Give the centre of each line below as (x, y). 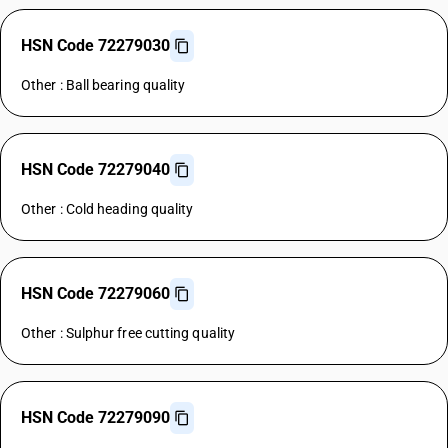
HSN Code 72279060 (95, 293)
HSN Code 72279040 (95, 169)
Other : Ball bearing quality (103, 85)
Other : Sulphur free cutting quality (128, 333)
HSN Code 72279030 (95, 45)
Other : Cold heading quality (107, 209)
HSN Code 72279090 (95, 417)
